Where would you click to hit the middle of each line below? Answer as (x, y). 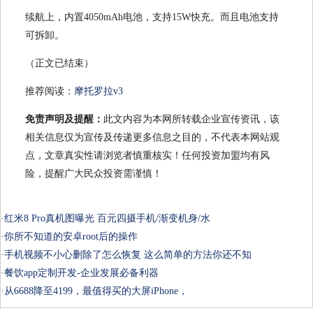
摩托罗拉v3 (99, 92)
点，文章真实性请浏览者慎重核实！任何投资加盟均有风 (147, 156)
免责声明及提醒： (64, 119)
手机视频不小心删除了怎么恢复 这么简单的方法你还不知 (128, 255)
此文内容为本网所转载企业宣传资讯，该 (191, 119)
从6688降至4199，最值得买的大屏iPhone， (96, 291)
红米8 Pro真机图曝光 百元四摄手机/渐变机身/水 (107, 219)
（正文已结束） (59, 64)
